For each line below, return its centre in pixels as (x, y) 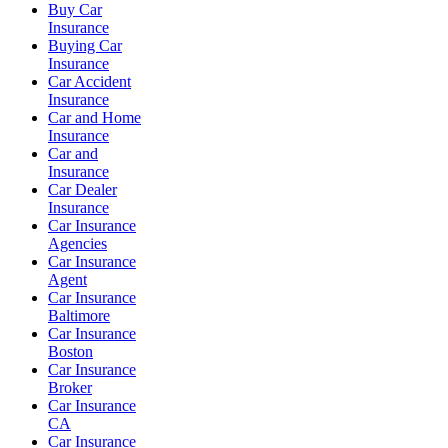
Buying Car (85, 45)
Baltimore (79, 315)
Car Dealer (82, 189)
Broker (70, 387)
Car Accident (89, 81)
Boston (70, 351)
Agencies (77, 243)
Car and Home (94, 117)
